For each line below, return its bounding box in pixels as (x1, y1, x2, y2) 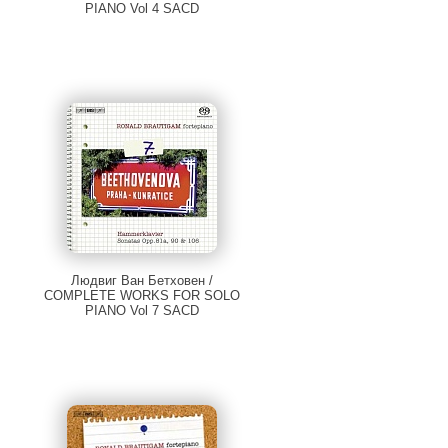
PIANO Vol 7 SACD (85, 303, 200, 319)
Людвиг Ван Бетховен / (71, 273, 214, 289)
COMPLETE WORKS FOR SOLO (44, 288, 241, 304)
